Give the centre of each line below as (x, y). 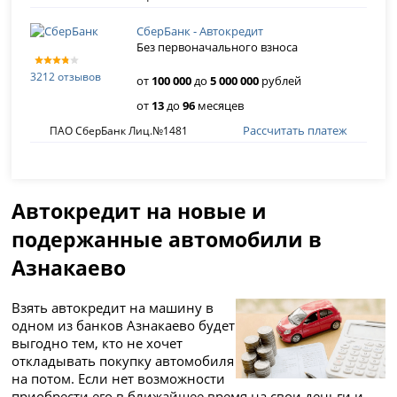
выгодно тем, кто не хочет (97, 343)
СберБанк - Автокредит (200, 31)
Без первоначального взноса (218, 47)
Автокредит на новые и (140, 211)
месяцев (220, 105)
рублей (280, 81)
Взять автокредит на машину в (113, 308)
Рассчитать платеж (296, 130)
